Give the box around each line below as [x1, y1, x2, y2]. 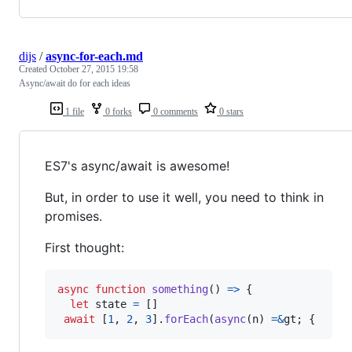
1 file [63, 106, 84, 118]
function [95, 283, 145, 296]
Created [19, 64, 49, 75]
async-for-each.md [46, 49, 143, 64]
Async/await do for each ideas [19, 78, 130, 90]
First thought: [45, 240, 124, 256]
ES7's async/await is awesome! [45, 158, 229, 174]
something [152, 283, 208, 296]
